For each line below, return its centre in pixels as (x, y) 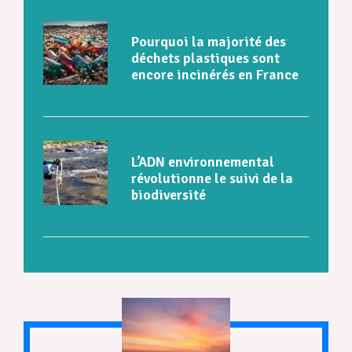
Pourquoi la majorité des (209, 41)
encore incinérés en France (215, 74)
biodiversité (169, 194)
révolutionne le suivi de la (212, 178)
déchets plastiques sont (205, 58)
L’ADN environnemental (203, 161)
